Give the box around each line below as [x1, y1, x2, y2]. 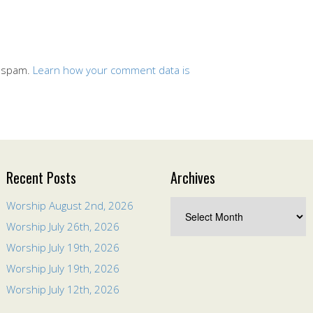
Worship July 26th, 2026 [6, 219, 119, 233]
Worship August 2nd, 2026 [6, 198, 133, 212]
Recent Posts [6, 167, 76, 188]
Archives [170, 167, 215, 188]
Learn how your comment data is [33, 63, 190, 77]
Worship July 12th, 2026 [6, 282, 119, 296]
